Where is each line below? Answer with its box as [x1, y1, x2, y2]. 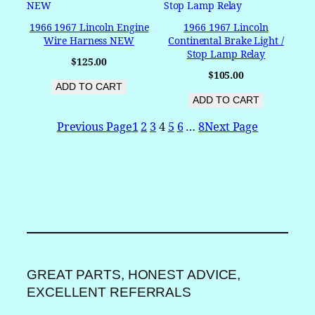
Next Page [205, 119, 259, 135]
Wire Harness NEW [44, 33, 134, 47]
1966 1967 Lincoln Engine [29, 20, 149, 34]
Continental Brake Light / [168, 33, 284, 47]
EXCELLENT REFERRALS [27, 285, 192, 300]
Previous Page [56, 119, 132, 135]
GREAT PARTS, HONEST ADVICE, [27, 267, 241, 283]
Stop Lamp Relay [186, 46, 266, 60]
